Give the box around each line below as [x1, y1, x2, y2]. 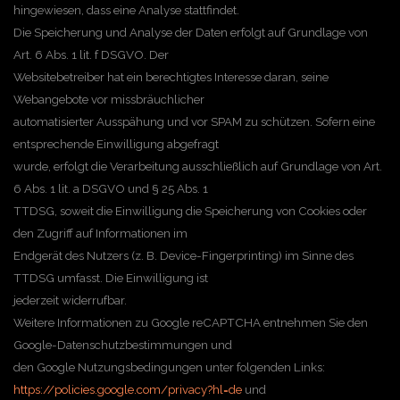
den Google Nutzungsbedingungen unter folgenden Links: [13, 360, 325, 374]
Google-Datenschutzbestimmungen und [13, 337, 232, 352]
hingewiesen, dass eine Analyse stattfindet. [13, 3, 239, 17]
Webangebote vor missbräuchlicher [13, 92, 204, 106]
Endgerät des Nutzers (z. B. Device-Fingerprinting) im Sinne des [13, 248, 354, 262]
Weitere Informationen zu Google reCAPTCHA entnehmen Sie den [13, 315, 368, 329]
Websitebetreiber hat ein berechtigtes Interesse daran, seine [13, 70, 329, 84]
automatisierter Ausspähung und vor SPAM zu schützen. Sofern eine [13, 114, 375, 129]
